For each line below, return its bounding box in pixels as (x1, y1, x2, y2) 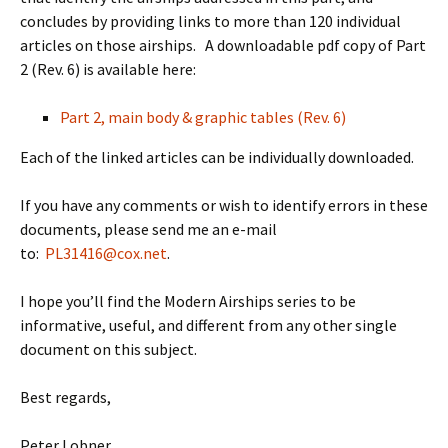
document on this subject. (20, 339, 197, 359)
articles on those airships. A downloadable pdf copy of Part (20, 35, 426, 55)
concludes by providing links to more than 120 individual (20, 11, 401, 31)
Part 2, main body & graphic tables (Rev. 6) (60, 107, 346, 127)
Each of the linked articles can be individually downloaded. (20, 147, 414, 167)
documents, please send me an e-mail (20, 219, 277, 239)
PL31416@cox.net (45, 243, 167, 263)
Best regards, (20, 387, 111, 407)
